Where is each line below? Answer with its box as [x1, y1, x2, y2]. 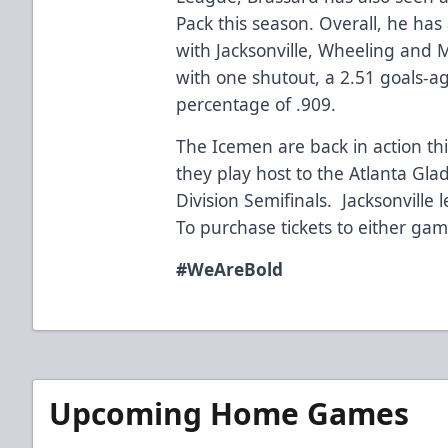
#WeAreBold [176, 256, 284, 281]
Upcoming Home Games [49, 392, 409, 434]
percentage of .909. [176, 91, 337, 116]
